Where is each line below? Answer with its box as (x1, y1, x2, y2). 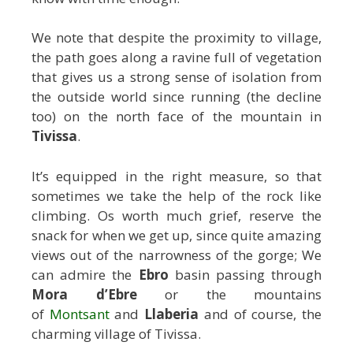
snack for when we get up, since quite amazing (32, 225, 321, 244)
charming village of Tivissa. (32, 324, 201, 343)
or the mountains (136, 284, 321, 303)
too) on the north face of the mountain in (32, 107, 321, 126)
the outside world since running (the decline (32, 87, 321, 106)
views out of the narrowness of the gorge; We (32, 245, 321, 264)
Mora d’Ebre (32, 284, 137, 303)
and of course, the (199, 304, 322, 323)
